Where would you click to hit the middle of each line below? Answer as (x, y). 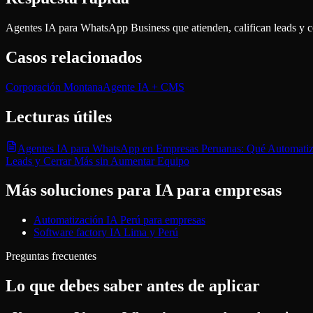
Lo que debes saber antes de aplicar (133, 286)
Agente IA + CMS (144, 87)
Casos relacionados (74, 57)
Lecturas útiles (59, 116)
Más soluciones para (80, 190)
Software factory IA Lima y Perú (106, 233)
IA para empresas (218, 190)
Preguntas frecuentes (51, 256)
